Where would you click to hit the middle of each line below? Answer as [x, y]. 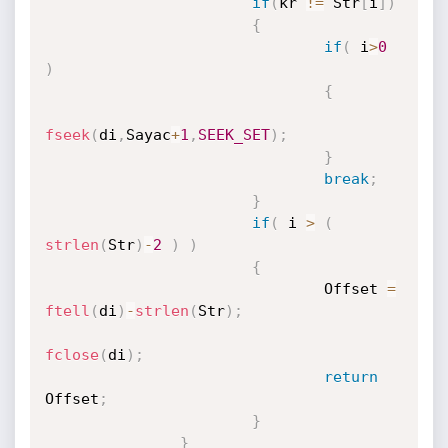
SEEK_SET [233, 135]
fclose [71, 355]
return [350, 377]
